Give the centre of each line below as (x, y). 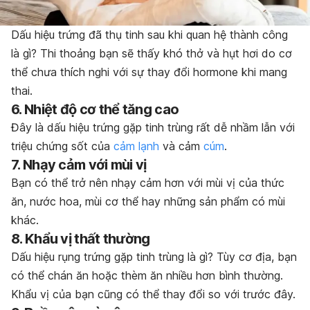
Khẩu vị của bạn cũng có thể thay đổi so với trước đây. (153, 294)
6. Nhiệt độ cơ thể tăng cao (95, 109)
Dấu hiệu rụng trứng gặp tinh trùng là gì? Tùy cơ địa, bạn (154, 256)
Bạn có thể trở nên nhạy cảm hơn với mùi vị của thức (148, 182)
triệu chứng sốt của (61, 146)
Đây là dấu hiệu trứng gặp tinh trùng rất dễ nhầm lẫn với (153, 127)
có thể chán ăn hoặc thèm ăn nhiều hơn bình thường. (147, 275)
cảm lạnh (136, 146)
